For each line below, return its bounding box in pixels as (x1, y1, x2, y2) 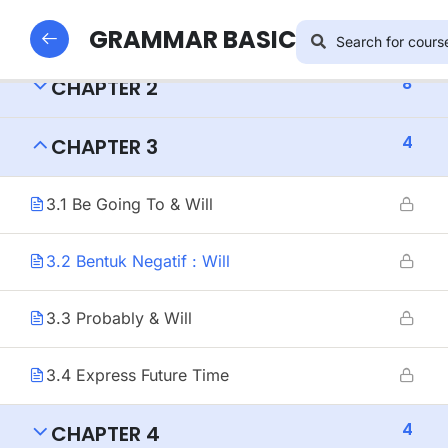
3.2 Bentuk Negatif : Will (46, 251, 230, 271)
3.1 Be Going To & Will (46, 194, 213, 214)
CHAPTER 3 (51, 133, 158, 161)
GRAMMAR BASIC (89, 22, 296, 56)
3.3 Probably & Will (46, 308, 192, 328)
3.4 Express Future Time (46, 365, 229, 385)
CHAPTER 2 (51, 74, 158, 102)
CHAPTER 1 (51, 15, 154, 43)
